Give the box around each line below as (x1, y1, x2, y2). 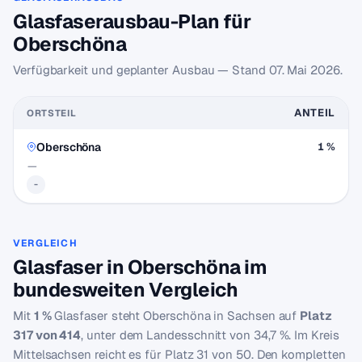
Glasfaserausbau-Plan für (13, 9, 251, 34)
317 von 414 (13, 327, 82, 343)
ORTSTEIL (27, 107, 77, 119)
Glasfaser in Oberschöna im (13, 255, 267, 280)
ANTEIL (293, 106, 335, 120)
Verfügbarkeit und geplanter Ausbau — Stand (13, 62, 269, 78)
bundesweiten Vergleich (13, 277, 238, 302)
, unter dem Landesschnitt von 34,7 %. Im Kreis (81, 327, 339, 343)
